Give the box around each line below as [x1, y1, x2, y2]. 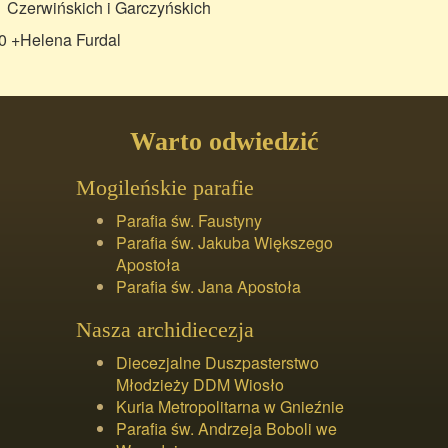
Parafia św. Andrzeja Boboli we [116, 417, 337, 440]
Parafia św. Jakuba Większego [116, 231, 333, 254]
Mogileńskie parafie [76, 175, 254, 200]
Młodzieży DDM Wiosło [116, 373, 284, 396]
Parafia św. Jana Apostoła [116, 275, 301, 298]
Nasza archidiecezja [76, 317, 254, 342]
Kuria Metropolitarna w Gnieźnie [116, 395, 344, 418]
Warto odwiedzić [129, 127, 319, 156]
